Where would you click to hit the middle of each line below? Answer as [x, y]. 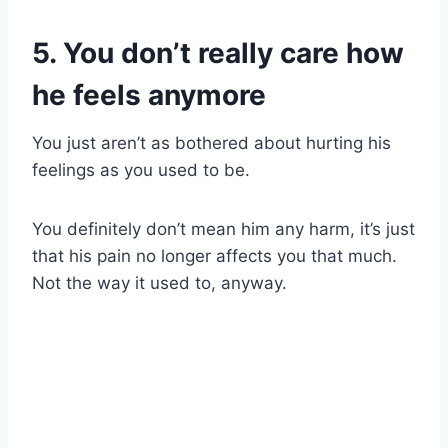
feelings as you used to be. [141, 170]
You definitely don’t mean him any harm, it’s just [223, 229]
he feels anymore [149, 95]
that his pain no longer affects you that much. [214, 256]
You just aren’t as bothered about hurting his [211, 143]
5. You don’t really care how [218, 53]
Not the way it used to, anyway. [159, 283]
